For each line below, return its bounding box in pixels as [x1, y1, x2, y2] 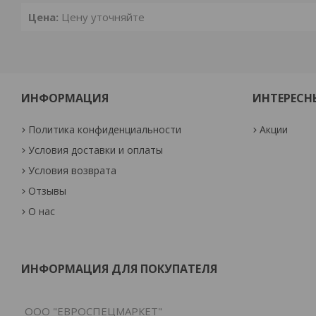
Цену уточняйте [59, 10, 145, 24]
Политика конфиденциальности [28, 123, 182, 136]
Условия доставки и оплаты [28, 143, 164, 157]
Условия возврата [28, 164, 117, 177]
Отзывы [28, 184, 67, 197]
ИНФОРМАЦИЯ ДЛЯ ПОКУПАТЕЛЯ [21, 261, 217, 276]
